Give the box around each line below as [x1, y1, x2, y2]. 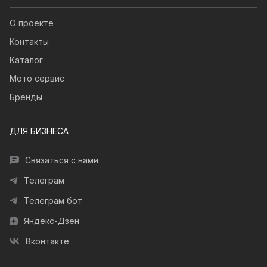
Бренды [10, 92, 42, 103]
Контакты [10, 36, 49, 47]
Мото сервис [10, 73, 64, 84]
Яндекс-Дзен [24, 216, 79, 226]
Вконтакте [26, 236, 69, 247]
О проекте [10, 18, 54, 29]
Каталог [10, 55, 43, 66]
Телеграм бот [24, 195, 82, 206]
